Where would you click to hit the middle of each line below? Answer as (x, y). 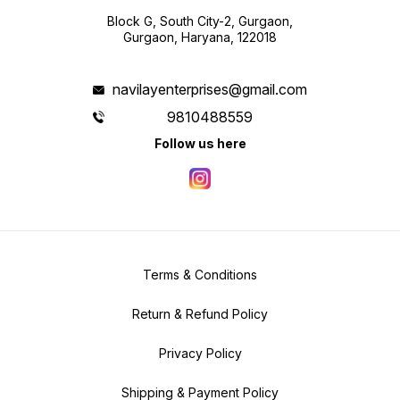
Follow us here (200, 144)
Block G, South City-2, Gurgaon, (200, 21)
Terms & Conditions (200, 275)
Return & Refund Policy (200, 314)
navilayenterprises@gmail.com (209, 90)
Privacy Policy (200, 354)
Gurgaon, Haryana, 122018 (200, 37)
